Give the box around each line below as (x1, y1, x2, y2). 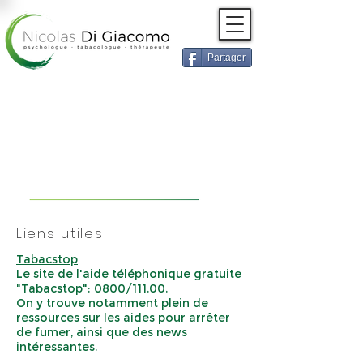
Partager (207, 52, 246, 63)
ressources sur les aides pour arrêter (16, 310, 230, 325)
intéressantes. (16, 340, 97, 354)
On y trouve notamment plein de (16, 296, 208, 310)
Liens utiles (16, 224, 104, 243)
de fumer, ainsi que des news (16, 325, 187, 340)
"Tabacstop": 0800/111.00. (16, 281, 168, 296)
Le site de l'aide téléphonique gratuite (16, 267, 241, 281)
